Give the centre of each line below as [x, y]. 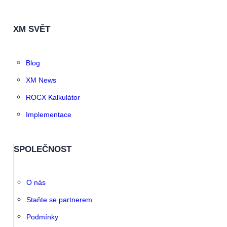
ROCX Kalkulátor [53, 98]
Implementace [49, 115]
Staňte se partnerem [59, 200]
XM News [41, 80]
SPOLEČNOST [42, 149]
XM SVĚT [31, 29]
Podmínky [42, 217]
